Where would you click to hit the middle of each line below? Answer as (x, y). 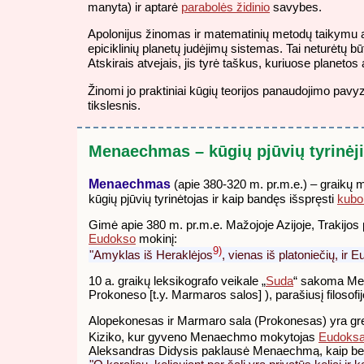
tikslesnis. (114, 105)
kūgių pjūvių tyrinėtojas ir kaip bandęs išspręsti (213, 198)
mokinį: (156, 238)
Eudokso (112, 238)
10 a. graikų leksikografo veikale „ (177, 281)
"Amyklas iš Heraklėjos (151, 254)
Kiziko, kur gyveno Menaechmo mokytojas (204, 337)
